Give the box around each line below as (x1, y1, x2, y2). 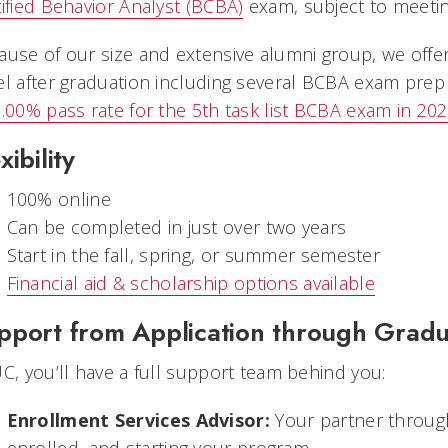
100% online (6, 187, 111, 212)
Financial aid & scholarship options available (6, 271, 375, 296)
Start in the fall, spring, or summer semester (6, 243, 380, 268)
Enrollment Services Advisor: (6, 408, 270, 433)
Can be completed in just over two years (6, 215, 347, 240)
